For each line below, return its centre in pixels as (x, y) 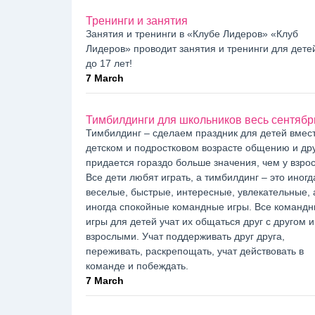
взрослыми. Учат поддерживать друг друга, (185, 236)
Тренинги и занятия (137, 20)
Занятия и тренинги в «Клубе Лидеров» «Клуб (192, 33)
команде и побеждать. (137, 265)
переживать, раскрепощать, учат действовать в (195, 251)
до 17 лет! (109, 63)
